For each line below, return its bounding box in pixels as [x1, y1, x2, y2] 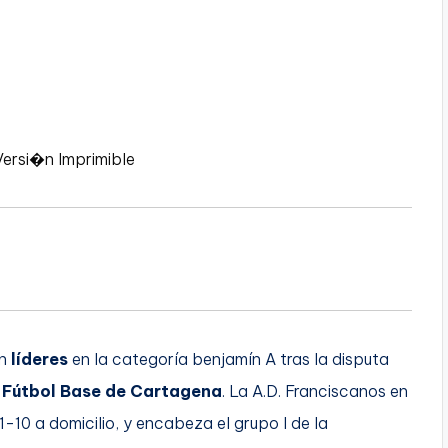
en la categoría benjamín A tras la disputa [68, 348, 389, 369]
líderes [11, 348, 68, 369]
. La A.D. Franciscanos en [222, 380, 408, 401]
